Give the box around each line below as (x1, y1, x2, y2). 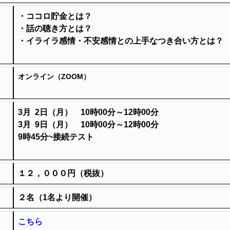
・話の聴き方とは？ (18, 24, 92, 33)
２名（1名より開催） (18, 193, 97, 202)
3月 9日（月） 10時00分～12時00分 (18, 120, 159, 129)
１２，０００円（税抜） (18, 169, 117, 178)
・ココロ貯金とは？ (18, 12, 92, 21)
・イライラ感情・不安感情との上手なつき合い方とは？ (18, 36, 225, 45)
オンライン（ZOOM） (18, 72, 90, 81)
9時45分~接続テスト (18, 132, 94, 141)
